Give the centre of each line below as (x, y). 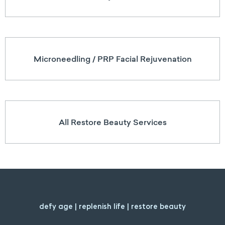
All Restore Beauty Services (113, 122)
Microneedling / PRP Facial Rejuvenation (113, 59)
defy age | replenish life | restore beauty (113, 206)
